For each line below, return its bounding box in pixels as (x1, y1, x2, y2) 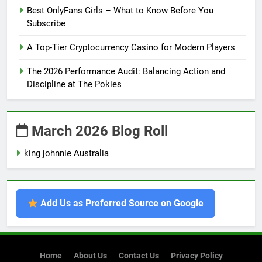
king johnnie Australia (24, 148, 109, 159)
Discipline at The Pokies (27, 79, 122, 90)
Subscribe (27, 18, 65, 29)
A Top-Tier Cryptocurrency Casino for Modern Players (27, 42, 235, 53)
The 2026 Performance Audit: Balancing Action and (27, 66, 225, 77)
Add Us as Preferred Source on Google (38, 198, 204, 209)
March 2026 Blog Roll (28, 123, 168, 140)
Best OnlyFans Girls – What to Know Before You (27, 5, 213, 16)
